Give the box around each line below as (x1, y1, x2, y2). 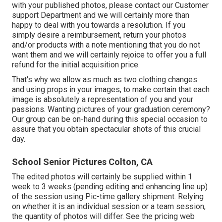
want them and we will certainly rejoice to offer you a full (12, 50, 206, 59)
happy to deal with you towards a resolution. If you (12, 20, 185, 30)
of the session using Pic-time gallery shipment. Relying (12, 191, 204, 201)
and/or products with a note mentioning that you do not (12, 40, 200, 50)
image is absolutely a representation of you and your (12, 94, 193, 104)
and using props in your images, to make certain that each (12, 84, 210, 94)
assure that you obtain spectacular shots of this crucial (12, 124, 201, 134)
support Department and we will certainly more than (12, 10, 189, 20)
